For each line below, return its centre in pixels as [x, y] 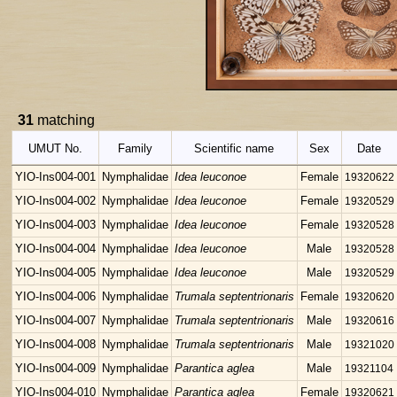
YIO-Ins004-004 [55, 249]
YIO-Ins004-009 [55, 368]
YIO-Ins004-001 [55, 177]
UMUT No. [55, 148]
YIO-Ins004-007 [55, 320]
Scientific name [234, 148]
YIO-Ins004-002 [55, 201]
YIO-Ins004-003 [55, 225]
